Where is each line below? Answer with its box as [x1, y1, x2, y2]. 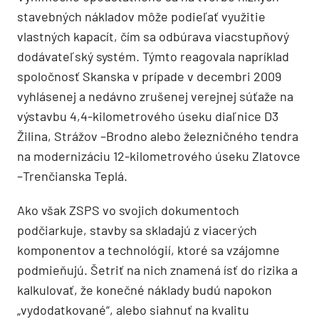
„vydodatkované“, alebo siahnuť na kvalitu [17, 302, 249, 318]
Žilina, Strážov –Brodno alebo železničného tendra [17, 128, 298, 144]
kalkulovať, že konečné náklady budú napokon [17, 282, 272, 298]
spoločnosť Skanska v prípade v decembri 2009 [17, 68, 281, 84]
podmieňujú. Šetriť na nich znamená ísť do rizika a [17, 262, 298, 278]
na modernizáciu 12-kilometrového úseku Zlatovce [17, 148, 300, 164]
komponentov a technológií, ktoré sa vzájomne [17, 242, 280, 258]
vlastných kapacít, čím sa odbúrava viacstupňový [17, 28, 289, 44]
